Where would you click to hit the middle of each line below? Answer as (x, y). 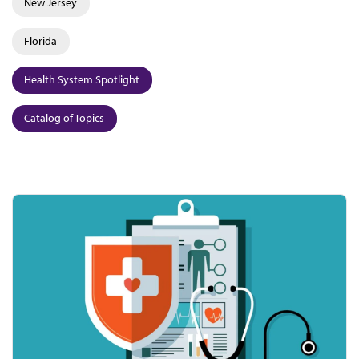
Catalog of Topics (64, 118)
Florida (40, 41)
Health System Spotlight (82, 80)
